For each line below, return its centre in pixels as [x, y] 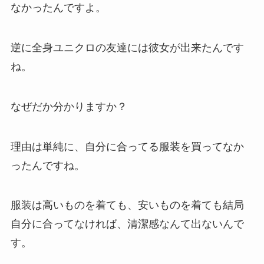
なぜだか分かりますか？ [69, 106]
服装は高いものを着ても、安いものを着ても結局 [127, 205]
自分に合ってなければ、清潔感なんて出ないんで [127, 224]
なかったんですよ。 [58, 8]
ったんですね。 [47, 165]
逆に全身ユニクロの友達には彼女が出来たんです [127, 47]
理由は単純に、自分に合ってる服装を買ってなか [127, 146]
